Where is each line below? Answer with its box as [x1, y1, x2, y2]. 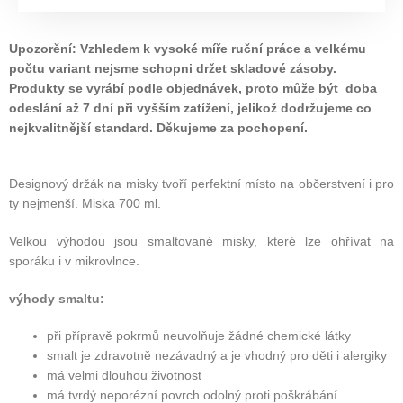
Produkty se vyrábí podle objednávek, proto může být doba [9, 81, 377, 96]
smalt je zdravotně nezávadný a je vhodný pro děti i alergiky [47, 348, 387, 363]
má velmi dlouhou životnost [47, 368, 201, 383]
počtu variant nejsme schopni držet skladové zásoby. [9, 61, 336, 76]
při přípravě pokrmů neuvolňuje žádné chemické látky [47, 328, 351, 344]
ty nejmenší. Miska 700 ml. [9, 195, 161, 210]
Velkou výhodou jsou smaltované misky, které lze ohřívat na [9, 233, 394, 248]
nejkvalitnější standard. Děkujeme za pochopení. [9, 121, 308, 136]
